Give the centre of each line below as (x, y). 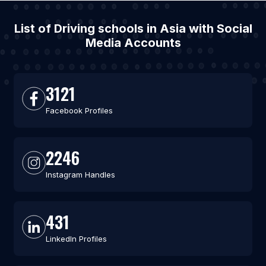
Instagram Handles (80, 175)
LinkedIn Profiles (76, 239)
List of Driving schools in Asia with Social (133, 28)
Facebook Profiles (79, 110)
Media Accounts (133, 43)
